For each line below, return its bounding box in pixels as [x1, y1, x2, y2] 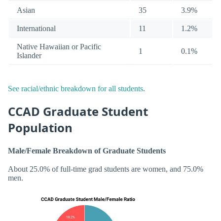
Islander [17, 51, 41, 60]
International [17, 24, 56, 33]
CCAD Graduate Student [8, 103, 148, 119]
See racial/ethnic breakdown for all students [8, 84, 143, 93]
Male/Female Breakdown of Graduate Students [8, 146, 166, 155]
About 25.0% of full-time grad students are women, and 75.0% [8, 165, 203, 174]
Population [8, 119, 73, 136]
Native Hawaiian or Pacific [17, 42, 101, 51]
